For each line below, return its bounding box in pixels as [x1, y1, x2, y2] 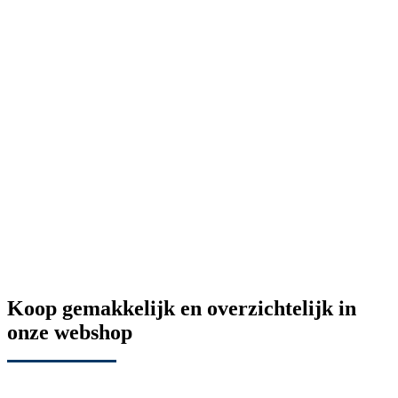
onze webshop [7, 321, 132, 345]
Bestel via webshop [7, 362, 116, 378]
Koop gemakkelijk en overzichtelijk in [7, 297, 356, 321]
